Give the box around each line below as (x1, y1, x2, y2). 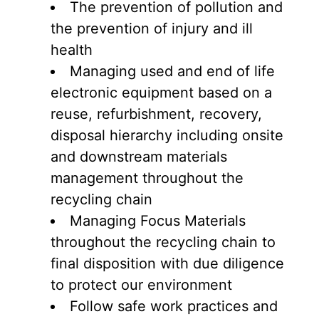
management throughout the (51, 169, 244, 187)
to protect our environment (51, 276, 232, 294)
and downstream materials (51, 148, 227, 166)
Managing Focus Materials (70, 212, 246, 230)
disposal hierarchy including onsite (51, 127, 283, 145)
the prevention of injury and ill (51, 20, 253, 38)
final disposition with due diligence (51, 255, 284, 273)
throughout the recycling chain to (51, 234, 276, 251)
